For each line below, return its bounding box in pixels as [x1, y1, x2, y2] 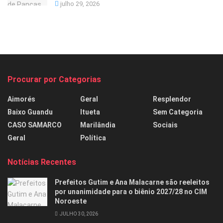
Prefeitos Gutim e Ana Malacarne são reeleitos [55, 178, 210, 187]
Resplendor [153, 95, 191, 104]
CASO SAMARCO [7, 121, 62, 129]
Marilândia [80, 121, 115, 129]
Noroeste [55, 197, 87, 206]
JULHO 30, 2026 [59, 211, 98, 217]
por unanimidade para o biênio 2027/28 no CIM [55, 188, 207, 196]
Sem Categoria [153, 108, 203, 116]
